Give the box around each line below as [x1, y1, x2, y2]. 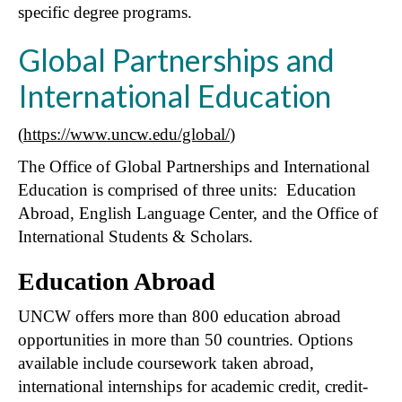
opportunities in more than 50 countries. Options [18, 329, 353, 349]
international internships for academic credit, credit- [18, 376, 368, 396]
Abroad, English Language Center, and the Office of [18, 203, 378, 223]
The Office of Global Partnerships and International [18, 156, 370, 176]
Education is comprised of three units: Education [18, 179, 356, 199]
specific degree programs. [18, 2, 192, 22]
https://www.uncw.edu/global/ [23, 124, 230, 144]
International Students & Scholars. [18, 226, 258, 246]
